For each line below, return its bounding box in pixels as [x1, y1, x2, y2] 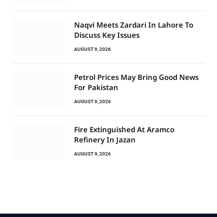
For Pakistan [74, 82, 118, 93]
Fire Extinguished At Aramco [74, 124, 174, 135]
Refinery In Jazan [74, 135, 136, 145]
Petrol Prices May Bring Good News [74, 72, 199, 82]
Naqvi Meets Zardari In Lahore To [74, 20, 193, 30]
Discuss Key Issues [74, 30, 139, 40]
